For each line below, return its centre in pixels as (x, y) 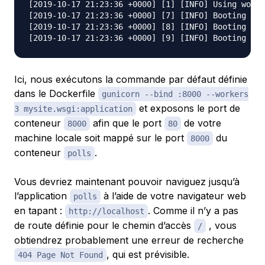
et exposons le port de (188, 109)
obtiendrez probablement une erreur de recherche (129, 240)
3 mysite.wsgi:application (73, 109)
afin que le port (127, 123)
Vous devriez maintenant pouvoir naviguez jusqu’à (127, 182)
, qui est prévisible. (148, 255)
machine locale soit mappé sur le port (101, 138)
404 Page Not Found (60, 255)
